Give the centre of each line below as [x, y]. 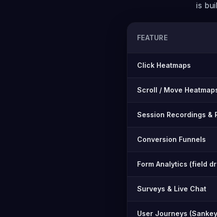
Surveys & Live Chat [172, 189]
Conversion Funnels [171, 139]
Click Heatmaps [164, 65]
